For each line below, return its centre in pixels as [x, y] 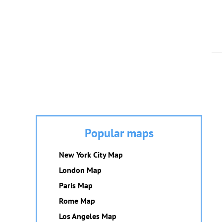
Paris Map [76, 185]
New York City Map [91, 155]
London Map [80, 170]
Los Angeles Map [88, 216]
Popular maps [119, 133]
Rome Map [77, 201]
